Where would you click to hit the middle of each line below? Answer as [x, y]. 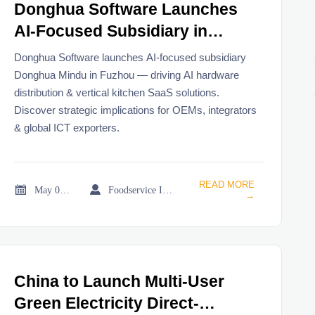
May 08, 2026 [65, 189]
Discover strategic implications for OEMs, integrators [136, 110]
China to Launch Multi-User [120, 282]
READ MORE [226, 184]
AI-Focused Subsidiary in [111, 32]
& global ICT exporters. [67, 128]
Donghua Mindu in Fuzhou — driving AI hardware [127, 75]
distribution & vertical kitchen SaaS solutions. [117, 93]
